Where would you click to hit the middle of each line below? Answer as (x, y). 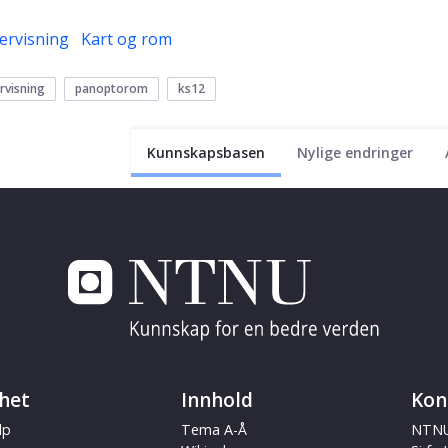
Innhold (216, 400)
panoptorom (111, 89)
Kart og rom (126, 39)
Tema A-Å (213, 430)
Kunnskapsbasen (206, 153)
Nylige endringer (355, 153)
